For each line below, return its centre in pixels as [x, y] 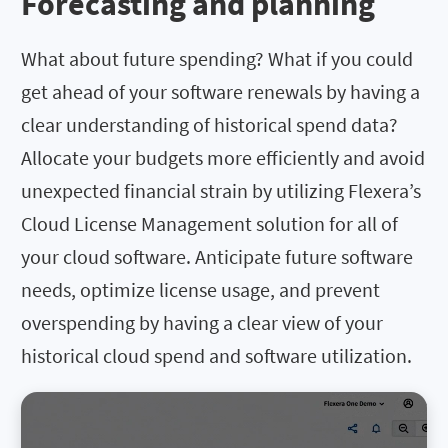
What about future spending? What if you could [217, 59]
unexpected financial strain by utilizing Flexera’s [221, 191]
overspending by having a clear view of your [202, 323]
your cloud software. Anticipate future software [217, 257]
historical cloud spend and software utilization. [216, 356]
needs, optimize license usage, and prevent [200, 290]
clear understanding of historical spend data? [209, 125]
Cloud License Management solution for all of [209, 224]
